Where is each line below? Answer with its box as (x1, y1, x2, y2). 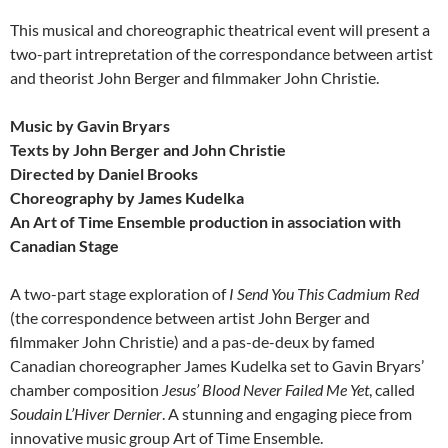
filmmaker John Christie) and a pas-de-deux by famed (10, 332, 375, 351)
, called (369, 380, 415, 399)
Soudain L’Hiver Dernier (10, 404, 162, 423)
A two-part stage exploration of (10, 284, 229, 303)
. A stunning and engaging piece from (162, 404, 412, 423)
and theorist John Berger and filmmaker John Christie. (10, 68, 379, 87)
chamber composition (10, 380, 162, 399)
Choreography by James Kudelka (10, 188, 244, 207)
